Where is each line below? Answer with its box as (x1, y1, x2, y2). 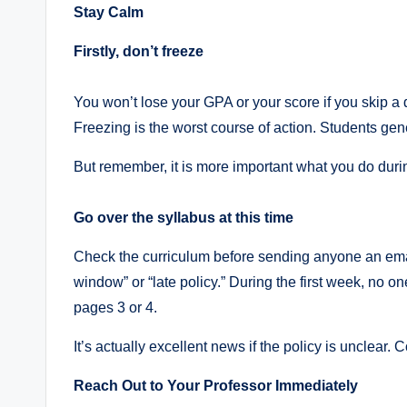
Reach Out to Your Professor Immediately (74, 378, 358, 394)
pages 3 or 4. (74, 300, 157, 316)
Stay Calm (74, 5, 144, 21)
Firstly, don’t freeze (74, 44, 203, 60)
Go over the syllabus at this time (74, 210, 293, 226)
